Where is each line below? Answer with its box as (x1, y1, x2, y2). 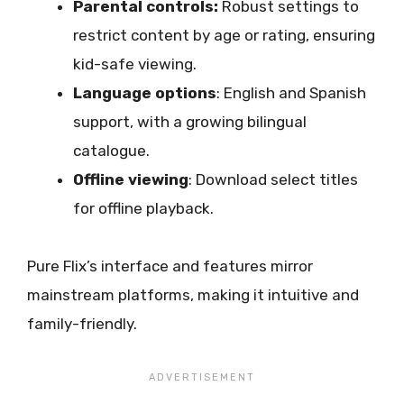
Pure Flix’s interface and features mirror (27, 257, 313, 276)
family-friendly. (27, 315, 137, 334)
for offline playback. (73, 198, 214, 217)
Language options (73, 83, 216, 102)
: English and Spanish (216, 83, 366, 102)
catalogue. (73, 141, 150, 160)
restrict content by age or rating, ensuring (73, 25, 375, 44)
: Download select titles (188, 170, 358, 188)
